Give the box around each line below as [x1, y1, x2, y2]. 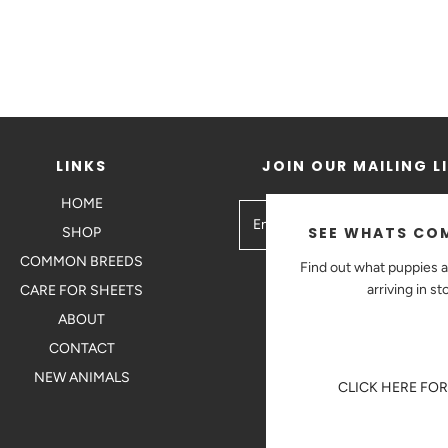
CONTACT [48, 340, 115, 358]
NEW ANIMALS [33, 369, 130, 387]
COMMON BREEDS [20, 253, 143, 271]
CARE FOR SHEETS [20, 282, 143, 300]
